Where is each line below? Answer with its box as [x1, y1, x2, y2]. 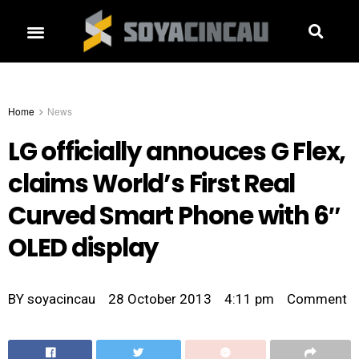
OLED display [8, 231, 159, 266]
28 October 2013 [108, 291, 212, 308]
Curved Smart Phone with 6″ [8, 199, 340, 234]
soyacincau [24, 291, 95, 308]
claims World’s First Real [8, 167, 296, 202]
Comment [287, 291, 347, 308]
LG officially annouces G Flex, [8, 135, 346, 170]
